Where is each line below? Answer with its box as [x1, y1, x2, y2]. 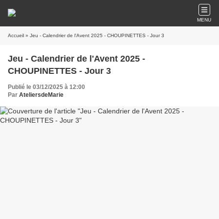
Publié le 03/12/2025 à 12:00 [8, 84, 85, 90]
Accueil [8, 33, 24, 38]
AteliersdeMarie [19, 91, 64, 98]
